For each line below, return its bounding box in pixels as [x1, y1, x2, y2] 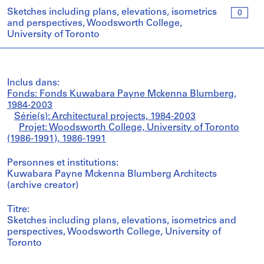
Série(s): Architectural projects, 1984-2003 [14, 112, 196, 121]
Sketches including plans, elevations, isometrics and [7, 216, 236, 226]
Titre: [7, 205, 29, 214]
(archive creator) [7, 181, 78, 190]
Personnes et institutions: [7, 159, 118, 168]
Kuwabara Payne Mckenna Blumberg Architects [7, 170, 217, 179]
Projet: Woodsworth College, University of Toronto [19, 123, 239, 133]
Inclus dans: [7, 78, 60, 88]
